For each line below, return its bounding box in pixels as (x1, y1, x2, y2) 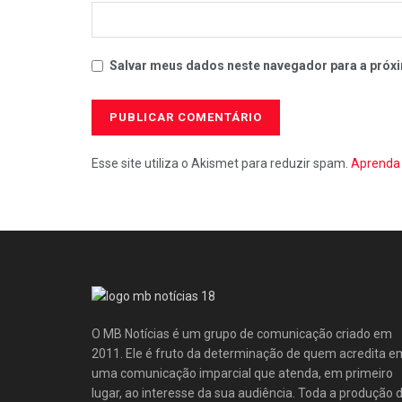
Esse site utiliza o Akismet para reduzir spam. (92, 155, 351, 170)
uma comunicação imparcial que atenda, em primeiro (92, 365, 393, 380)
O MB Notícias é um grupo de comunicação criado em (92, 326, 392, 341)
